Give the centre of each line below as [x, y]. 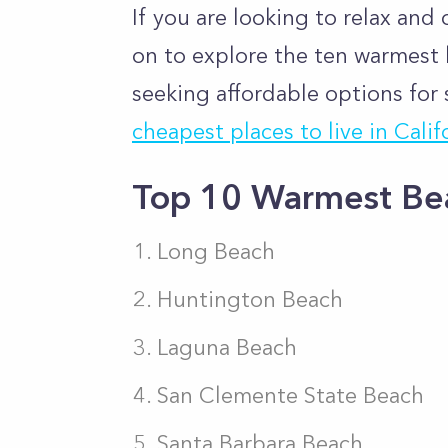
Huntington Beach [250, 299]
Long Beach [216, 251]
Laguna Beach [227, 347]
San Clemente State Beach [290, 395]
